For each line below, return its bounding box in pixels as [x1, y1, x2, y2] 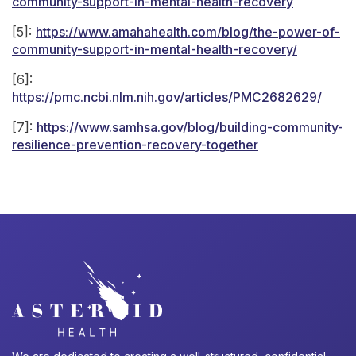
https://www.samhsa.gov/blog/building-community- [37, 119, 343, 135]
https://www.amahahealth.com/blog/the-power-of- [36, 24, 340, 40]
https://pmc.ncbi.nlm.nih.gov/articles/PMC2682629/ [12, 89, 322, 105]
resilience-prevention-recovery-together [12, 137, 258, 153]
